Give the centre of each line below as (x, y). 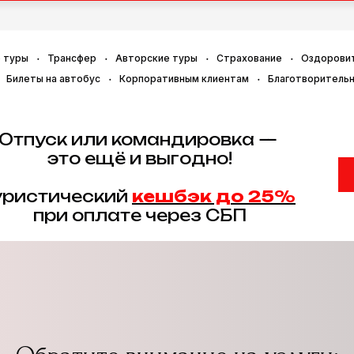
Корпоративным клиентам (184, 79)
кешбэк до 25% (214, 196)
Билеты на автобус (53, 79)
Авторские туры (156, 58)
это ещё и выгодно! (140, 158)
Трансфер (72, 58)
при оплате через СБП (140, 215)
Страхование (249, 58)
